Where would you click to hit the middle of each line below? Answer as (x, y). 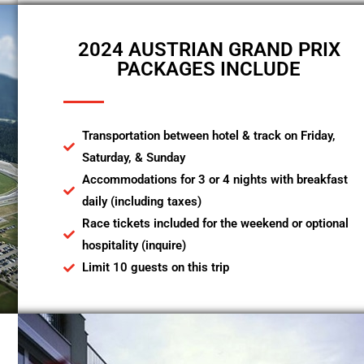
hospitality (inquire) (134, 245)
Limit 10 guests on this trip (155, 267)
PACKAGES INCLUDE (209, 69)
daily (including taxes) (141, 201)
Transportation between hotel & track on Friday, (208, 136)
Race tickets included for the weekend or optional (215, 223)
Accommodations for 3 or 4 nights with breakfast (214, 180)
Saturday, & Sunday (133, 158)
